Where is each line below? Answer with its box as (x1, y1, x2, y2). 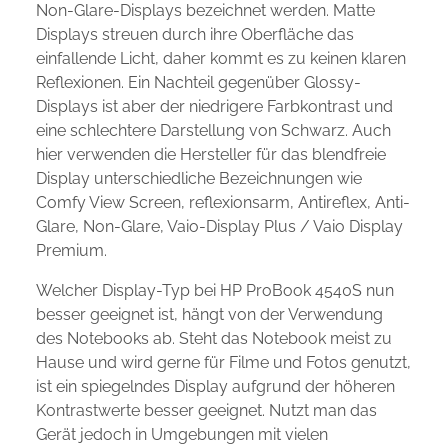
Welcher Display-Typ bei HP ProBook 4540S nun (36, 281, 394, 301)
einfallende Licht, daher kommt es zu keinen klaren (36, 49, 406, 69)
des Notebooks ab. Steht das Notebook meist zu (36, 329, 392, 349)
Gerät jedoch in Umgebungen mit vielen (36, 425, 328, 445)
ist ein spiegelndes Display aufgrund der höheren (36, 377, 395, 397)
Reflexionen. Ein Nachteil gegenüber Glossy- (36, 73, 361, 93)
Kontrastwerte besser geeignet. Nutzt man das (36, 401, 377, 421)
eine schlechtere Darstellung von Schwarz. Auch (36, 121, 391, 141)
